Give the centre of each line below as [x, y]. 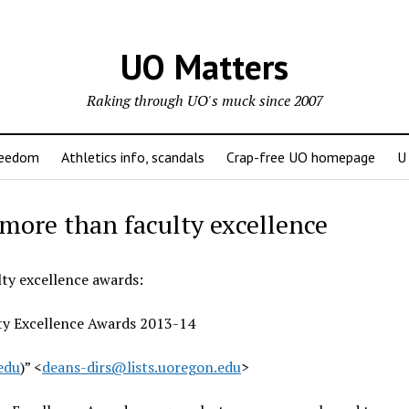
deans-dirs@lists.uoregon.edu [141, 367]
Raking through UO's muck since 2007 [204, 100]
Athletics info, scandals [132, 157]
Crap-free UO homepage [300, 157]
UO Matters [204, 66]
